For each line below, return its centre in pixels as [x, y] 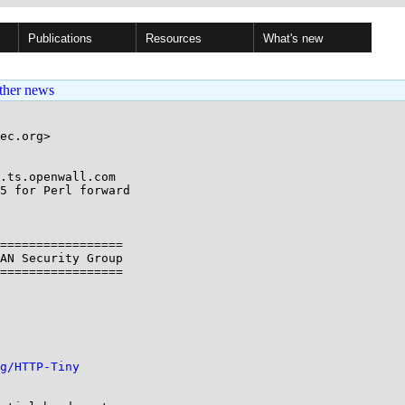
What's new [293, 38]
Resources [174, 38]
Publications [60, 38]
